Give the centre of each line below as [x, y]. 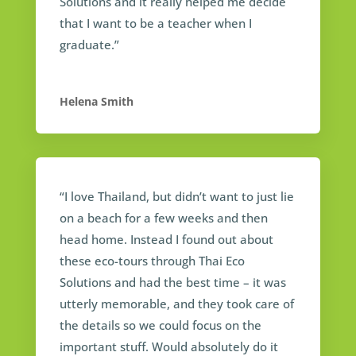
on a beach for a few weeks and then [163, 217]
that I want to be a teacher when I [155, 23]
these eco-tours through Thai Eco [152, 260]
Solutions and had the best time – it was [172, 282]
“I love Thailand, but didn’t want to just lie [176, 196]
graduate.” [89, 44]
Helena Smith [96, 101]
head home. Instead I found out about [166, 239]
